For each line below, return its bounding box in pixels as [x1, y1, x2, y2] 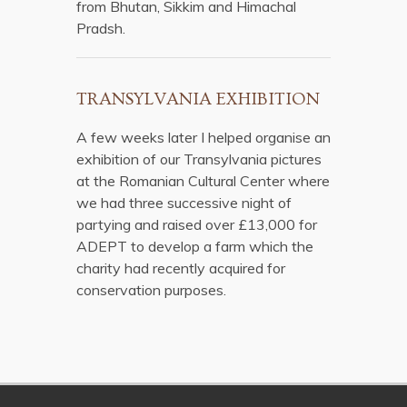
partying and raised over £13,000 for [76, 215, 317, 233]
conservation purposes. [76, 281, 226, 299]
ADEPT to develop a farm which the [76, 237, 313, 255]
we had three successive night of [76, 194, 292, 212]
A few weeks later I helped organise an [76, 128, 331, 146]
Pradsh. [76, 19, 125, 37]
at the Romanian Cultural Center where [76, 172, 330, 190]
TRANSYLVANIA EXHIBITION [76, 89, 320, 109]
